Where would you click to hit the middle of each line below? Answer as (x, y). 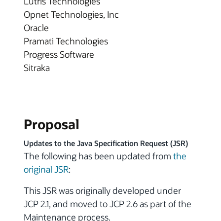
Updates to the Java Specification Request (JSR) (106, 144)
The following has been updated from (98, 156)
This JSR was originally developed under (102, 191)
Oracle (36, 27)
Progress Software (59, 54)
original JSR (46, 169)
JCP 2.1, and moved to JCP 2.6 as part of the (108, 204)
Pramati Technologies (66, 41)
